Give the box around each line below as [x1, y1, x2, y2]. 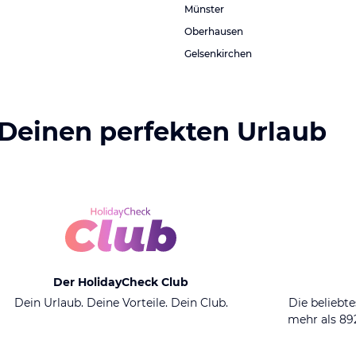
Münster [184, 3, 224, 15]
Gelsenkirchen [184, 48, 252, 60]
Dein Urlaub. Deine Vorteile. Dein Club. [14, 296, 228, 310]
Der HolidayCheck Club [53, 275, 188, 289]
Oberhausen [184, 25, 243, 37]
